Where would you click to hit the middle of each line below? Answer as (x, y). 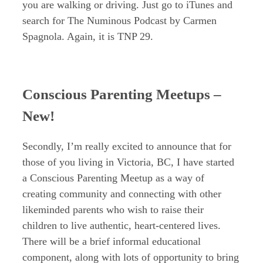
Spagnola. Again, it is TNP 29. (88, 36)
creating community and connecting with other (122, 194)
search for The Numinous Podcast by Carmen (119, 20)
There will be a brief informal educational (112, 242)
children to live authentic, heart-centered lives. (122, 226)
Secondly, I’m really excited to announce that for (127, 146)
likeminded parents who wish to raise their (113, 210)
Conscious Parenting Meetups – (122, 94)
